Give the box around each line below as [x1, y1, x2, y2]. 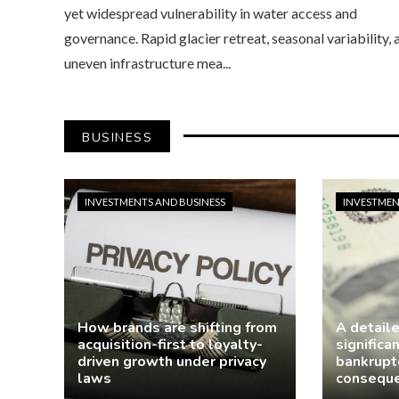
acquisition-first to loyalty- [77, 335, 263, 355]
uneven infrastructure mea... [64, 53, 231, 71]
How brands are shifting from [77, 318, 277, 338]
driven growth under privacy [77, 352, 266, 372]
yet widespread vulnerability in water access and [64, 4, 357, 21]
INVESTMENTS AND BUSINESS [85, 195, 225, 208]
